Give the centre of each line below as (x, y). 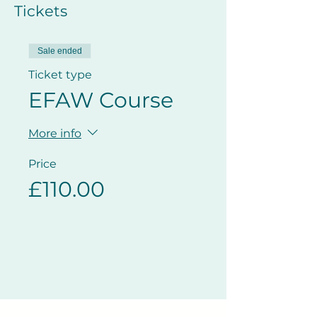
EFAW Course (101, 100)
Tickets (41, 11)
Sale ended (60, 51)
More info (55, 134)
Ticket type (60, 75)
